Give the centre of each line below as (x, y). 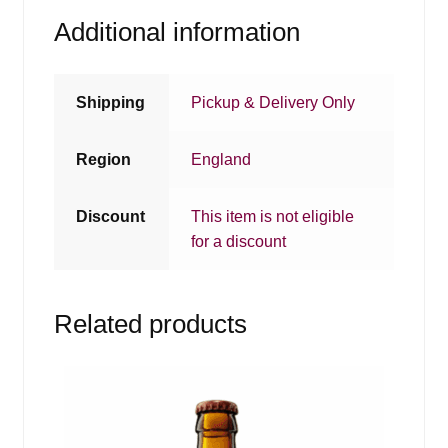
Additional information (176, 32)
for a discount (239, 242)
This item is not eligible (273, 217)
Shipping (111, 103)
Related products (150, 323)
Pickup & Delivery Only (273, 103)
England (221, 160)
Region (104, 160)
